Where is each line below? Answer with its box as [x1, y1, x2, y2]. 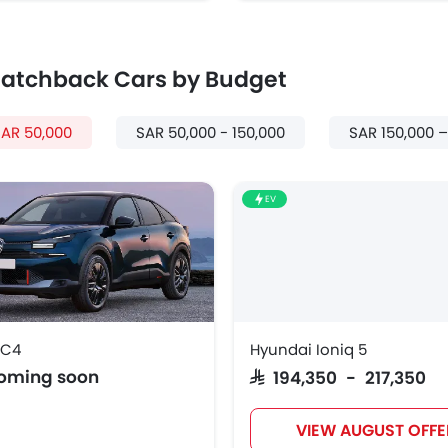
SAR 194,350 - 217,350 [250, 368, 426, 386]
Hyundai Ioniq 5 [250, 339, 367, 361]
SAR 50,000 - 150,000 [136, 122, 285, 144]
